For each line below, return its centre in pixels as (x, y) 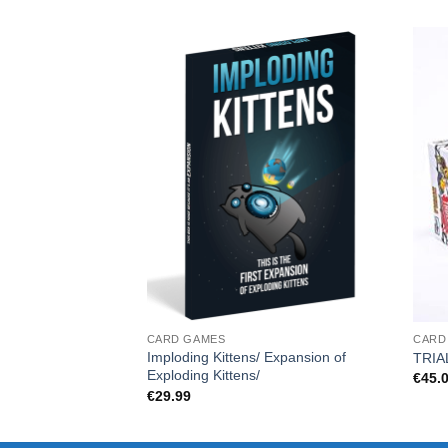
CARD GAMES (186, 339)
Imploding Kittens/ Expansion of (246, 357)
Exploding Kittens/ (203, 375)
